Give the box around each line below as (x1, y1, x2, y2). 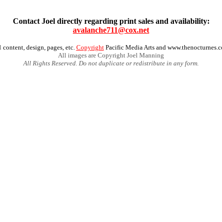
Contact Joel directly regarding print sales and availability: (12, 16, 210, 25)
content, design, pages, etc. (1, 43, 76, 51)
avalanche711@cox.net (73, 25, 149, 34)
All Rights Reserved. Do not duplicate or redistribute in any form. (23, 59, 199, 67)
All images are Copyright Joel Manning (58, 51, 164, 59)
